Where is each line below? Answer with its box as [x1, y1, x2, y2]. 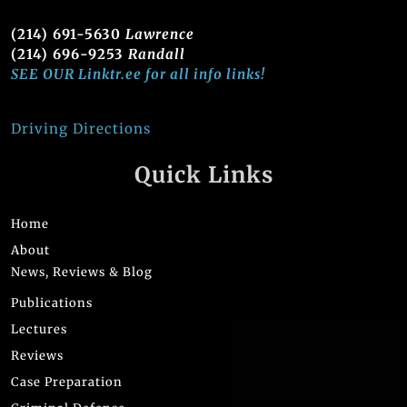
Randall [128, 45, 185, 63]
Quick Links [134, 160, 273, 189]
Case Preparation [11, 373, 123, 390]
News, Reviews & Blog [11, 263, 153, 280]
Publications [11, 294, 93, 311]
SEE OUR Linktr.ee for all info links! [11, 65, 265, 83]
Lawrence [125, 25, 194, 43]
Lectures [11, 321, 67, 337]
